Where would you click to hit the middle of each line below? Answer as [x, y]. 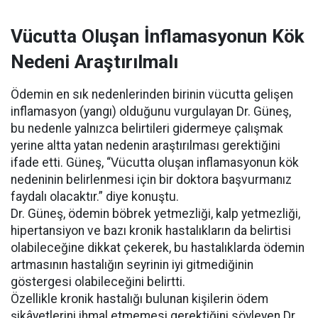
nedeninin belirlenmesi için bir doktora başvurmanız [151, 180]
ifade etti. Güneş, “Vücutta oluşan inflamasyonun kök [155, 163]
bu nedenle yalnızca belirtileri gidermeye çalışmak [147, 128]
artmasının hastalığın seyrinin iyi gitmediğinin [132, 265]
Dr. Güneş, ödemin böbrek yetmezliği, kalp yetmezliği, [155, 214]
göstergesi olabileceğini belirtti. [98, 282]
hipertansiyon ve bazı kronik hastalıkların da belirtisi [151, 231]
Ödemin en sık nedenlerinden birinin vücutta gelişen [152, 94]
